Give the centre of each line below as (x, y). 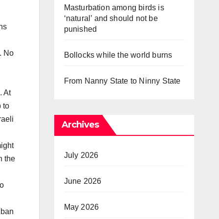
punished (80, 29)
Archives (80, 124)
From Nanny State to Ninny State (122, 81)
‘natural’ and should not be (111, 18)
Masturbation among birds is (114, 7)
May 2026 (81, 207)
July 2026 (81, 155)
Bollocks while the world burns (118, 55)
